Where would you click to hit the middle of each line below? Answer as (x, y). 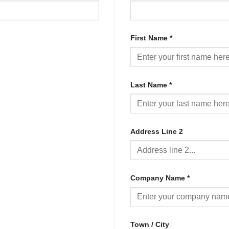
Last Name (150, 85)
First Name (150, 38)
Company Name (159, 178)
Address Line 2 (158, 131)
